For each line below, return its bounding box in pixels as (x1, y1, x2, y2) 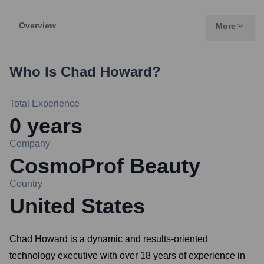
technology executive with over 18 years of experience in (9, 250, 245, 260)
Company (9, 138, 50, 148)
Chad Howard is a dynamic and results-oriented (9, 234, 208, 244)
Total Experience (9, 98, 80, 108)
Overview (19, 21, 56, 30)
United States (9, 194, 145, 218)
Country (9, 179, 42, 189)
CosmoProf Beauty (9, 154, 200, 178)
